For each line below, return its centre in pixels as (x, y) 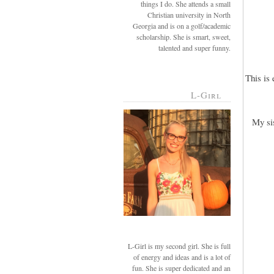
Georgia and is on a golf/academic (182, 25)
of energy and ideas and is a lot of (182, 257)
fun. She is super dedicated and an (181, 268)
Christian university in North (189, 14)
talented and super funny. (194, 47)
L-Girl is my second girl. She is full (179, 246)
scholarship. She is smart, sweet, (183, 36)
